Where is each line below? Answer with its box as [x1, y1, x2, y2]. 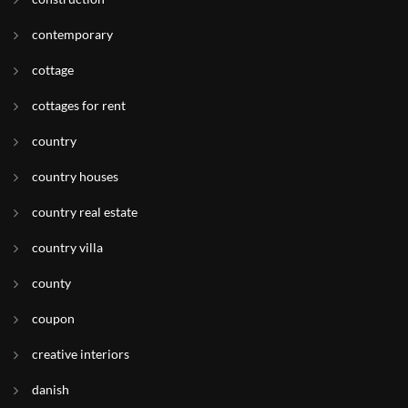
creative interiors [32, 346, 129, 362]
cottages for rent [32, 97, 126, 113]
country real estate [32, 204, 138, 219]
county [32, 275, 71, 291]
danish [32, 382, 69, 397]
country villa [32, 240, 103, 255]
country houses [32, 168, 118, 184]
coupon [32, 311, 75, 326]
